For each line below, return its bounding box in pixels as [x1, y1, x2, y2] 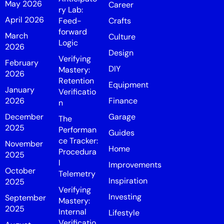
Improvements [108, 159, 161, 170]
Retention [58, 75, 94, 86]
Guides [108, 127, 134, 138]
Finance [108, 95, 137, 106]
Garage [108, 111, 135, 122]
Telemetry [58, 168, 95, 179]
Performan [58, 124, 96, 135]
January [5, 84, 34, 95]
